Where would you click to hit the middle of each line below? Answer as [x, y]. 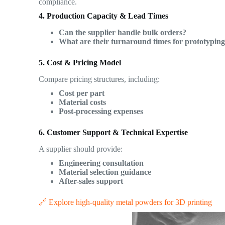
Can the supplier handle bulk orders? [123, 33]
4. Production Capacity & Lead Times [104, 16]
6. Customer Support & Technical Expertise [114, 132]
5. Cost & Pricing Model [80, 63]
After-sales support [91, 181]
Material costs [83, 102]
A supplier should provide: [81, 149]
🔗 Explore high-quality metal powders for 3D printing [126, 202]
